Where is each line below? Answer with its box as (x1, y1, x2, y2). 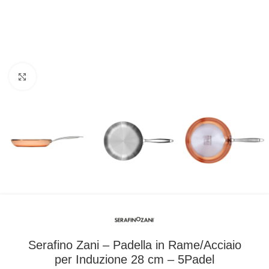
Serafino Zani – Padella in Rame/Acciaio (28, 238, 241, 252)
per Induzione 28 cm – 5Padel (55, 253, 214, 267)
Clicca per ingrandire (35, 73, 106, 80)
